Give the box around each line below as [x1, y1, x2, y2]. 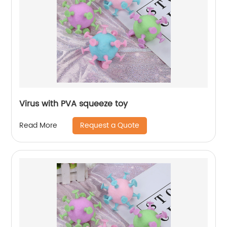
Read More [19, 120, 58, 132]
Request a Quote [80, 119, 140, 131]
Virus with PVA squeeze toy [19, 97, 128, 110]
